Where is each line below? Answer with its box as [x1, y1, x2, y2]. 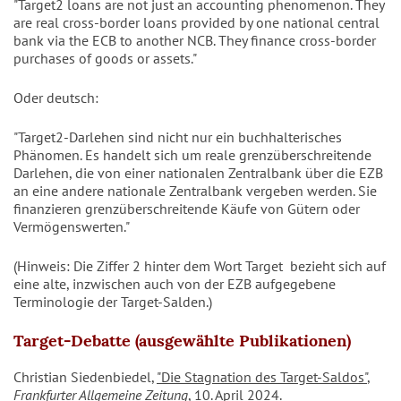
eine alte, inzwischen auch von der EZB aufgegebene [13, 275, 336, 294]
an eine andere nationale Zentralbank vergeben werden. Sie [13, 182, 377, 200]
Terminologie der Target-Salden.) [13, 293, 216, 311]
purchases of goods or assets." [13, 49, 197, 68]
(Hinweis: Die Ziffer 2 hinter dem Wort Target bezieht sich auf [13, 257, 386, 276]
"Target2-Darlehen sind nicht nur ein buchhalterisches [13, 128, 342, 147]
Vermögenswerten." [13, 218, 130, 236]
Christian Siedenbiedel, [13, 368, 157, 387]
